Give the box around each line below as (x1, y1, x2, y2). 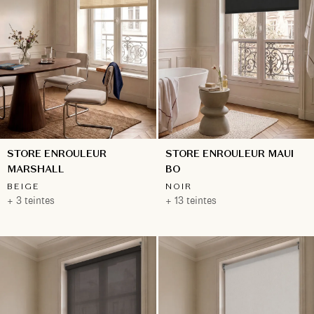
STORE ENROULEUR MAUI (165, 146, 294, 160)
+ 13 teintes (165, 193, 217, 207)
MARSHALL (7, 162, 64, 175)
